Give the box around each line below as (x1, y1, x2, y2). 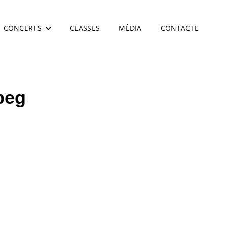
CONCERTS (3, 23, 42, 33)
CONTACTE (160, 23, 199, 33)
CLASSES (70, 23, 100, 33)
